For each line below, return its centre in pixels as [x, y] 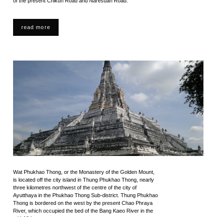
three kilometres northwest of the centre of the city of [75, 187]
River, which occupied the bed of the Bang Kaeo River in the [83, 211]
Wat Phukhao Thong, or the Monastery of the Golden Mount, [84, 172]
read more [36, 27]
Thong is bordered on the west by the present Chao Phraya [83, 203]
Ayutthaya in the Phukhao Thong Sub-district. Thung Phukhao [85, 195]
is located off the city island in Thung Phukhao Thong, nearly [83, 180]
